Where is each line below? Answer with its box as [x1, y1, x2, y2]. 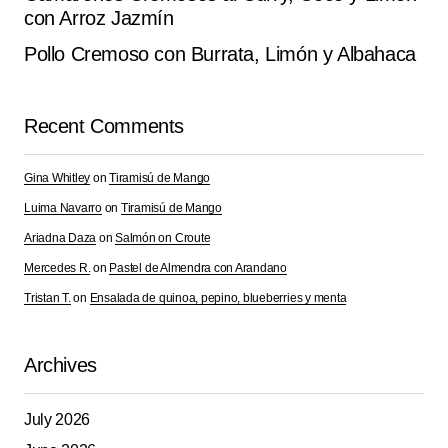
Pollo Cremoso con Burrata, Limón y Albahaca [24, 43, 416, 66]
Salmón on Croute [115, 231, 211, 246]
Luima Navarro [24, 201, 102, 216]
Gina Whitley [24, 171, 91, 186]
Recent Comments [24, 115, 184, 138]
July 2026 [24, 411, 91, 429]
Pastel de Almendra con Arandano [109, 261, 287, 276]
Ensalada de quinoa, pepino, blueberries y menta [89, 291, 347, 306]
